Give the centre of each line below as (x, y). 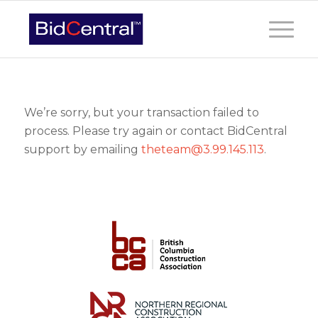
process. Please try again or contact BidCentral (155, 131)
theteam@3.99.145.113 (202, 149)
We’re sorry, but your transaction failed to (141, 112)
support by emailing (82, 149)
